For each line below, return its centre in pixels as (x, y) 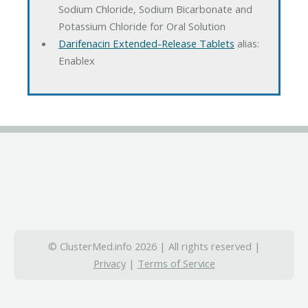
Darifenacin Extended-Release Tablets (146, 44)
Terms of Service (176, 264)
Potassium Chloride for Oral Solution (142, 26)
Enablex (76, 61)
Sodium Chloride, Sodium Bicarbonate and (155, 9)
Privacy (109, 264)
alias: (246, 44)
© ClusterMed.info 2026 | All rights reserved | (154, 246)
